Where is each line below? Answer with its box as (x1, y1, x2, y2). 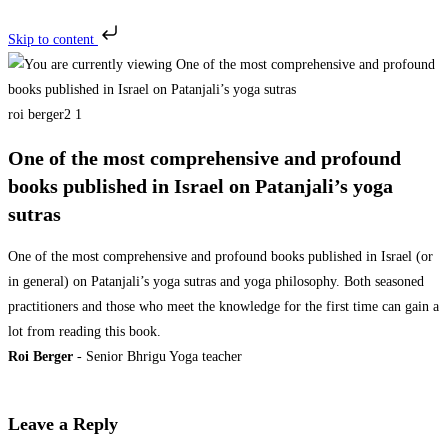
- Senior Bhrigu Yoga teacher (73, 349, 242, 365)
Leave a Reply (8, 414, 118, 435)
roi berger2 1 (8, 107, 82, 122)
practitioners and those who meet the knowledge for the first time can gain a (8, 299, 439, 315)
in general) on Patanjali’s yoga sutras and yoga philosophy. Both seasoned (8, 274, 424, 290)
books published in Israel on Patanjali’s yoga (8, 174, 393, 197)
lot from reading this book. (8, 324, 161, 340)
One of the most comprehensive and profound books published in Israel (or (8, 249, 433, 265)
